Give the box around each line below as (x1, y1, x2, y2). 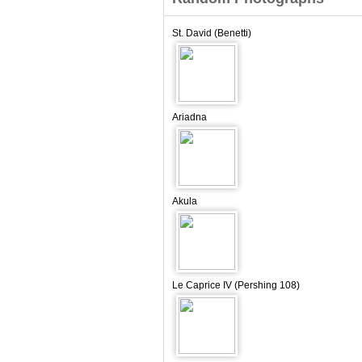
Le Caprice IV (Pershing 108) (172, 280, 300, 291)
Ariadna (172, 112, 207, 123)
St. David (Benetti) (172, 27, 251, 39)
